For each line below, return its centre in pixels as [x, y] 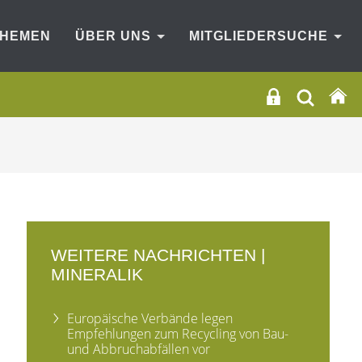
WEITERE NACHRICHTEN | [158, 255]
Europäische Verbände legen [150, 318]
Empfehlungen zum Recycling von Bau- [178, 333]
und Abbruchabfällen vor [139, 349]
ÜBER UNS [115, 36]
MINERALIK [97, 274]
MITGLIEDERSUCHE [261, 36]
